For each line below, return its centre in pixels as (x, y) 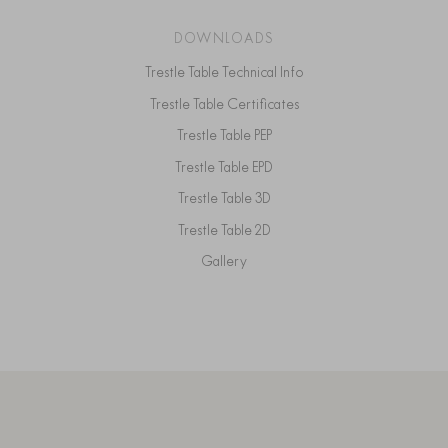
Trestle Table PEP (227, 135)
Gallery (230, 261)
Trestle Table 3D (227, 198)
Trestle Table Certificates (227, 103)
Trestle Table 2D (227, 229)
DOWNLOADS (224, 38)
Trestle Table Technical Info (227, 72)
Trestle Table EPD (227, 166)
